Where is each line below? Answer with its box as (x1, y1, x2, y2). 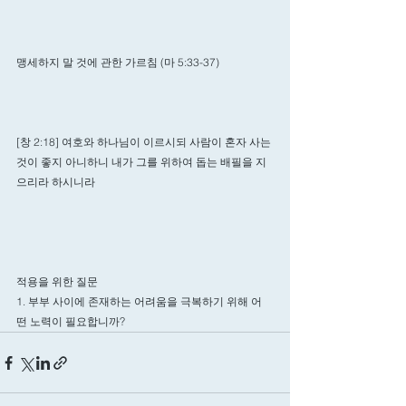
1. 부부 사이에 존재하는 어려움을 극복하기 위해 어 (16, 295, 262, 308)
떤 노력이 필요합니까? (16, 314, 125, 328)
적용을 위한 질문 (16, 275, 98, 288)
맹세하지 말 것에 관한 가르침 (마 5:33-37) (16, 55, 219, 69)
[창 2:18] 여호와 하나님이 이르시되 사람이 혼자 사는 (16, 135, 274, 149)
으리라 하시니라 (16, 175, 95, 188)
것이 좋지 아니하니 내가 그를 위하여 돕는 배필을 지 (16, 155, 266, 169)
